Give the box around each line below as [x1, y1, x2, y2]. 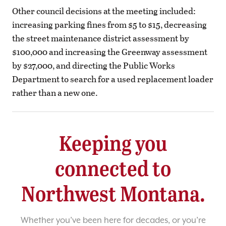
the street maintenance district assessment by [12, 31, 189, 44]
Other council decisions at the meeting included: [12, 4, 196, 17]
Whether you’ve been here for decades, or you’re [20, 215, 206, 225]
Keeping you [59, 128, 167, 157]
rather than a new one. [12, 86, 98, 99]
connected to [55, 153, 171, 182]
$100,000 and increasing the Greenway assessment [12, 45, 207, 58]
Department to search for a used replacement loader [12, 72, 213, 85]
